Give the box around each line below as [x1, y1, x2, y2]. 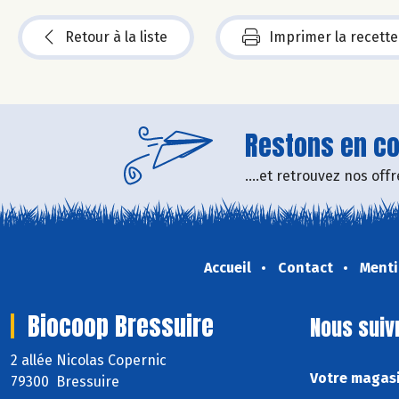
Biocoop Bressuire [28, 306, 214, 345]
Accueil [203, 258, 251, 276]
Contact [277, 258, 333, 276]
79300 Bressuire [11, 372, 119, 390]
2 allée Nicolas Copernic [11, 351, 170, 369]
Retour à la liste [65, 28, 167, 45]
